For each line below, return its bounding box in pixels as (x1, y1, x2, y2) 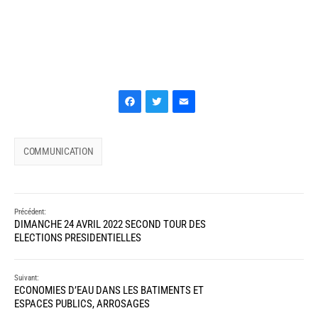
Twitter (173, 92, 235, 120)
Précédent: (14, 207, 46, 216)
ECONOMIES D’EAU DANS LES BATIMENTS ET (14, 283, 204, 297)
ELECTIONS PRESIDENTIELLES (14, 231, 141, 244)
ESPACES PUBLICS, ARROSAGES (14, 297, 150, 310)
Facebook (146, 92, 232, 120)
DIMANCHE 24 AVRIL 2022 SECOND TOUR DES (14, 217, 206, 231)
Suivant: (14, 273, 39, 283)
